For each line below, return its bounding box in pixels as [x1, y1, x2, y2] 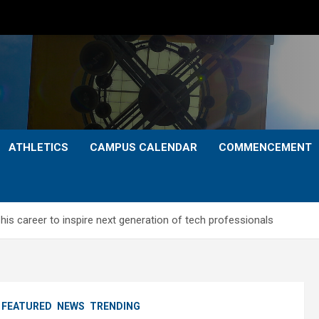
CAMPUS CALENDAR [90, 141, 197, 154]
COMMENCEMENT [219, 141, 312, 154]
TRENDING [90, 300, 140, 312]
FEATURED [1, 300, 52, 312]
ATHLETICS [9, 141, 68, 154]
